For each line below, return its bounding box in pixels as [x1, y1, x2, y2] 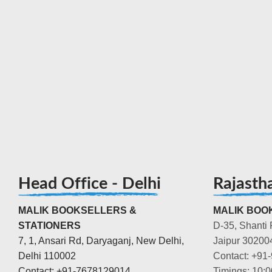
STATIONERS [18, 220, 81, 231]
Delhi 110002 [18, 250, 76, 261]
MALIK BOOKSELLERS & [18, 205, 137, 216]
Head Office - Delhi [18, 175, 161, 192]
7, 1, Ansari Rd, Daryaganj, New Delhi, [18, 235, 184, 246]
